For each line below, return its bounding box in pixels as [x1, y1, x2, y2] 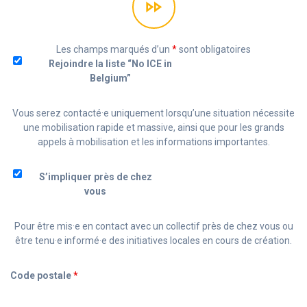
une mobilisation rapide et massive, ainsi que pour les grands [23, 121, 284, 133]
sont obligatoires [177, 43, 251, 55]
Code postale [10, 269, 73, 281]
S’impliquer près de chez [38, 171, 152, 182]
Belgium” [89, 72, 131, 84]
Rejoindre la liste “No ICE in [48, 58, 172, 69]
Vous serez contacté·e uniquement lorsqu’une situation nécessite [12, 107, 295, 119]
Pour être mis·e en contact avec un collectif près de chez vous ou [14, 220, 293, 232]
